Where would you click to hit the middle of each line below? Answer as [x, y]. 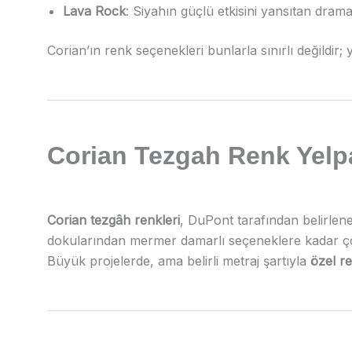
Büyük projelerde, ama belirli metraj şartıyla [179, 261]
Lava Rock [94, 11]
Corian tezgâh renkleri [114, 220]
